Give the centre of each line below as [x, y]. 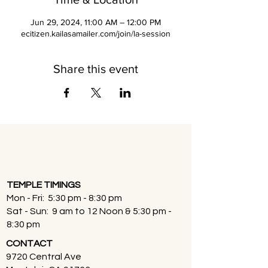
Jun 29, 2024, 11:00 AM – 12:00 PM [96, 22]
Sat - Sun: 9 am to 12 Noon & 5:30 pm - [89, 211]
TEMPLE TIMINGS [44, 185]
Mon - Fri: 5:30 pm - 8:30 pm [64, 198]
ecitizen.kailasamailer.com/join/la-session [96, 33]
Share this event [96, 69]
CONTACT [29, 243]
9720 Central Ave [45, 257]
